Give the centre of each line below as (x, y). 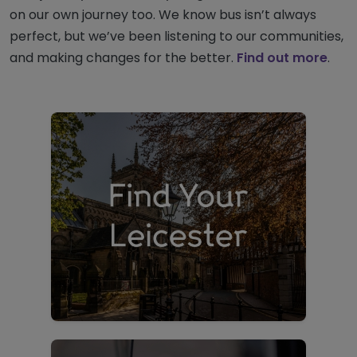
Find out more (282, 58)
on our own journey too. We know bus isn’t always (163, 15)
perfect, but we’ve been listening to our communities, (177, 37)
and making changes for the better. (123, 58)
